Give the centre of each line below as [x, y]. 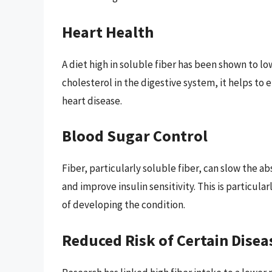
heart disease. [92, 100]
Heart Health [108, 32]
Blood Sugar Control [135, 136]
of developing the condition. [124, 205]
